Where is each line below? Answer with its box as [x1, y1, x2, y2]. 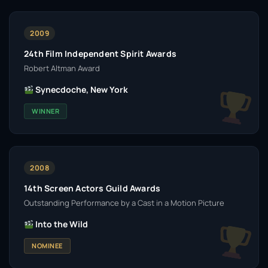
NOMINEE [32, 241, 63, 250]
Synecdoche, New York [33, 84, 128, 95]
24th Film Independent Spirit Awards [24, 48, 176, 59]
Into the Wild [33, 218, 88, 230]
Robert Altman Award [24, 63, 100, 74]
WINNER [32, 106, 59, 115]
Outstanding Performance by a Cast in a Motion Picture [24, 197, 224, 208]
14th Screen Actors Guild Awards [24, 182, 161, 194]
